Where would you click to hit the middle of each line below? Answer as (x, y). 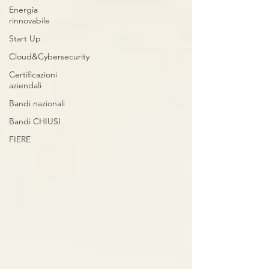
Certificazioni (33, 74)
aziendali (25, 85)
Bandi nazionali (37, 103)
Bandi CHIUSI (35, 121)
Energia (23, 10)
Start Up (25, 38)
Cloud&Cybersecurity (49, 56)
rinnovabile (29, 20)
